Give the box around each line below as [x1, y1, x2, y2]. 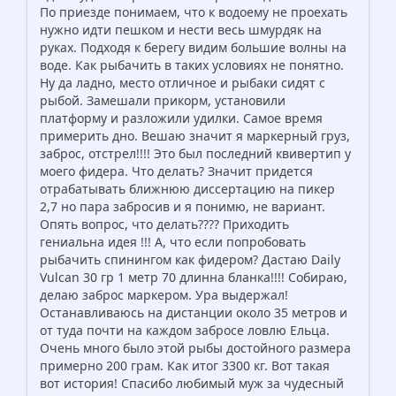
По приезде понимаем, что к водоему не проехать [40, 3, 347, 20]
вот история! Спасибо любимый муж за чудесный [40, 374, 344, 392]
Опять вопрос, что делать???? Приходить [40, 215, 289, 232]
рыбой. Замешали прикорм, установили [40, 91, 286, 109]
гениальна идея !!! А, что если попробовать [40, 232, 306, 250]
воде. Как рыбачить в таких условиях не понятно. [40, 56, 344, 73]
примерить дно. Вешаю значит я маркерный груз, [40, 126, 350, 144]
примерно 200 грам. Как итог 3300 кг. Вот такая [40, 356, 330, 374]
